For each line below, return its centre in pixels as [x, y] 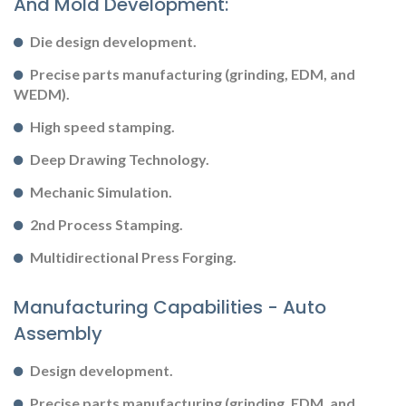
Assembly [58, 333]
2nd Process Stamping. [106, 224]
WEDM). [42, 93]
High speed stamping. [102, 126]
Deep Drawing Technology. [120, 159]
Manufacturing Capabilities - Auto [170, 307]
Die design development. [113, 41]
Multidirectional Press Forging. [133, 256]
